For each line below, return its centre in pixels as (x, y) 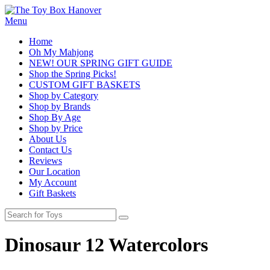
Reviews (46, 161)
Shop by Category (64, 96)
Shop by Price (56, 128)
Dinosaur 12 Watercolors (106, 245)
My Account (53, 182)
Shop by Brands (60, 106)
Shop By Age (55, 117)
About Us (48, 139)
